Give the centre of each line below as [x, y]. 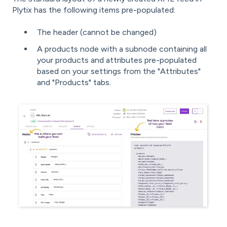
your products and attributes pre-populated [117, 60]
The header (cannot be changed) [97, 32]
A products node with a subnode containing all [122, 49]
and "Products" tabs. [74, 83]
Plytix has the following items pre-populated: [94, 10]
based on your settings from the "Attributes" [119, 71]
